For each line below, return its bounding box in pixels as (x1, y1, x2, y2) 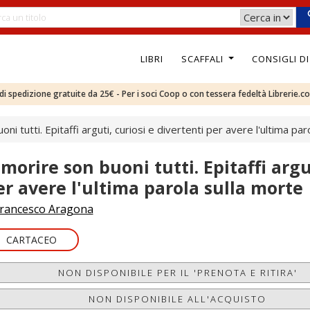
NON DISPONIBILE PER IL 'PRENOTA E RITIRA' (57, 266, 298, 279)
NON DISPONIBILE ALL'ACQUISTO (89, 293, 267, 305)
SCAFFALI (181, 52, 226, 65)
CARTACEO (6, 233, 57, 246)
